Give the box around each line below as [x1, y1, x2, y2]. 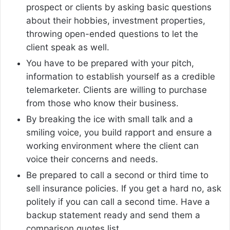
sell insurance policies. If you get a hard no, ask [26, 183, 221, 194]
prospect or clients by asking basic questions [26, 2, 212, 13]
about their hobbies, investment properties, [26, 15, 205, 26]
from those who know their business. [26, 98, 179, 109]
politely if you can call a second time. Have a [26, 197, 210, 207]
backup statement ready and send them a [26, 210, 200, 221]
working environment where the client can [26, 141, 199, 151]
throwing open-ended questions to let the [26, 29, 198, 40]
